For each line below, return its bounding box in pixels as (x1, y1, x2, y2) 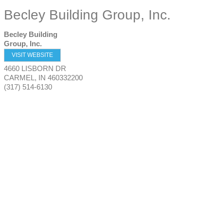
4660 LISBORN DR (4, 64, 66, 73)
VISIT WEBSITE (12, 52, 53, 58)
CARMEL (4, 73, 35, 82)
